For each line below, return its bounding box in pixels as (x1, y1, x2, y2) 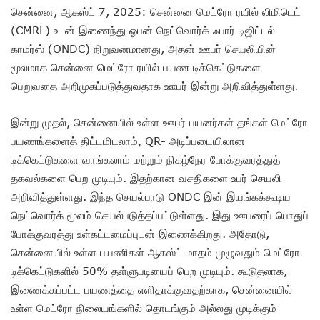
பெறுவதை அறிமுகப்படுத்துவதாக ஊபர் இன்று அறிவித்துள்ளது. (11, 79, 298, 92)
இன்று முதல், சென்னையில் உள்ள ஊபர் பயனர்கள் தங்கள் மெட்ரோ (11, 115, 308, 129)
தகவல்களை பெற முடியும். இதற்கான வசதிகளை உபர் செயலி (11, 171, 281, 184)
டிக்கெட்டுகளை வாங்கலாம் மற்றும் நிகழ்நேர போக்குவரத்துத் (11, 152, 280, 166)
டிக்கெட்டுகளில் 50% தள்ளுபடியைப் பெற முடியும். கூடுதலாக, (11, 264, 287, 277)
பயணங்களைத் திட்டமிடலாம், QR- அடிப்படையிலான (11, 134, 245, 147)
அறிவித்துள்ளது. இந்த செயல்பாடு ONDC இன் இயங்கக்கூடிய (11, 189, 291, 203)
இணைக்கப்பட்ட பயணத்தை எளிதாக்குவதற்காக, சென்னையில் (11, 282, 292, 296)
